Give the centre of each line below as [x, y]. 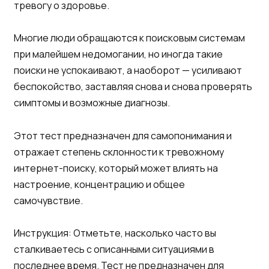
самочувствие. [48, 200]
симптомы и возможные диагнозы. [92, 103]
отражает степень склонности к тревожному [119, 152]
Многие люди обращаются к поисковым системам [129, 38]
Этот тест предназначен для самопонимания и [123, 135]
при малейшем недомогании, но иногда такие [118, 54]
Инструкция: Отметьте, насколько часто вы [115, 233]
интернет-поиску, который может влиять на [116, 168]
